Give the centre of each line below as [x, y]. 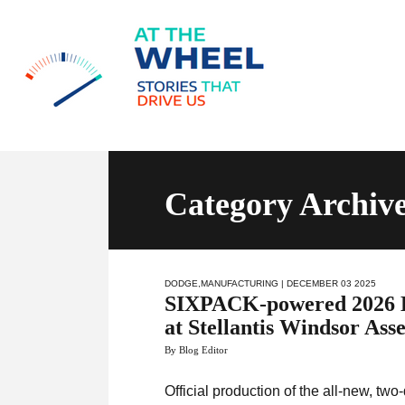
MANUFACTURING [240, 283]
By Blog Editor [197, 350]
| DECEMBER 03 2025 [328, 283]
